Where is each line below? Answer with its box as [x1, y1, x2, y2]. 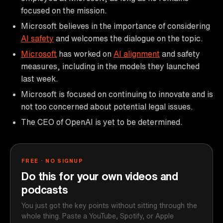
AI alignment [113, 49, 160, 58]
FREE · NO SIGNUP [21, 157, 84, 163]
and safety [160, 49, 200, 58]
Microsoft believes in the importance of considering [21, 21, 210, 30]
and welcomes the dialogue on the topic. [54, 34, 203, 42]
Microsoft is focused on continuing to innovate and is [21, 90, 213, 98]
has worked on [57, 49, 113, 58]
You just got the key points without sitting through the [21, 202, 197, 209]
